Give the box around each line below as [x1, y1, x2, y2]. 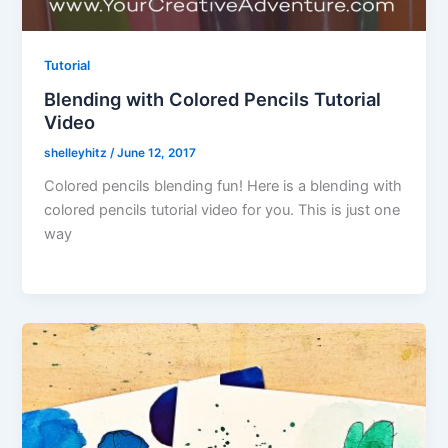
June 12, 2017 [117, 146, 197, 161]
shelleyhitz [44, 146, 111, 161]
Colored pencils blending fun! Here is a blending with [44, 177, 403, 196]
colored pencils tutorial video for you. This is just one [44, 201, 401, 220]
